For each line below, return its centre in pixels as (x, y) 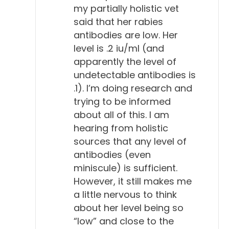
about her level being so (129, 208)
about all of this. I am (121, 114)
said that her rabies (118, 21)
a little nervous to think (125, 194)
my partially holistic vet (126, 8)
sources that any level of (130, 141)
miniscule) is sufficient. (125, 168)
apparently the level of (125, 61)
